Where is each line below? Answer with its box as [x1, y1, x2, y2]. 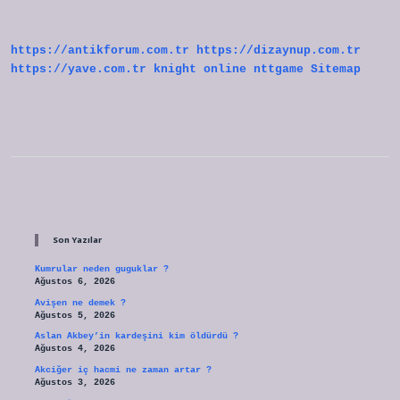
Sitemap [311, 62, 361, 77]
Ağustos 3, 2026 [34, 378, 115, 388]
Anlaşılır [132, 19, 181, 29]
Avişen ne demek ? [34, 297, 126, 308]
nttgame [254, 62, 304, 77]
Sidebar [33, 189, 130, 225]
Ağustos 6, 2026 [34, 277, 115, 287]
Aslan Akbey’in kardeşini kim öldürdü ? [34, 331, 238, 342]
